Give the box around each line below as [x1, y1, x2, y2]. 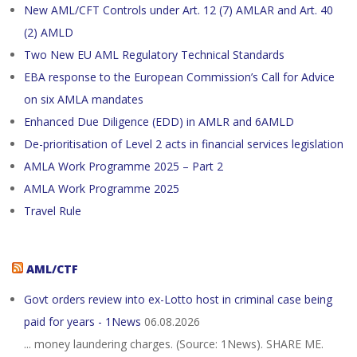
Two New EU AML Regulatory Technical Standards [24, 47, 284, 62]
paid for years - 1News [24, 314, 141, 329]
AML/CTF [26, 261, 78, 277]
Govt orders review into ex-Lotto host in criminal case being [24, 292, 332, 307]
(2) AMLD [24, 25, 73, 40]
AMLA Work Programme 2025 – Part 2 [24, 159, 223, 174]
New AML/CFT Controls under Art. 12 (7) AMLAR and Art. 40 [24, 2, 333, 18]
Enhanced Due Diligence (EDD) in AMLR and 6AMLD [24, 114, 294, 129]
